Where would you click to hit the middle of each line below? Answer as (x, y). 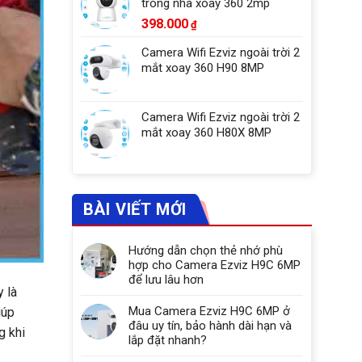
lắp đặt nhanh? (167, 340)
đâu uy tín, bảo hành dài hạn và (210, 326)
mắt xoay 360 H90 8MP (202, 68)
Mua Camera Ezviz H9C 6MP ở (209, 311)
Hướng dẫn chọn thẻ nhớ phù (205, 250)
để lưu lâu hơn (166, 280)
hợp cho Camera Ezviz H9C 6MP (214, 265)
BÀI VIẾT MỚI (135, 209)
